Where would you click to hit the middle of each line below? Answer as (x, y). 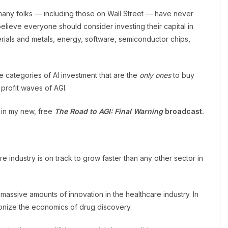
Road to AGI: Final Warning (117, 111)
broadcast (183, 111)
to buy (183, 75)
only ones (154, 75)
